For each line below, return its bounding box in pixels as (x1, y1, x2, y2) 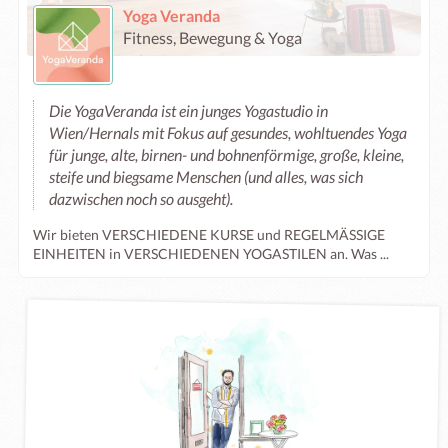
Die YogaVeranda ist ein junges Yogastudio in (49, 101, 328, 120)
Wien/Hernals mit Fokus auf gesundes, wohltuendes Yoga (49, 123, 407, 142)
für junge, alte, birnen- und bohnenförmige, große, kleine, (49, 145, 404, 164)
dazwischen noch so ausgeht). (49, 189, 233, 208)
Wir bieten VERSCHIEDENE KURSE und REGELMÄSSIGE (33, 226, 385, 243)
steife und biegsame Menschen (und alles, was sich (49, 167, 363, 186)
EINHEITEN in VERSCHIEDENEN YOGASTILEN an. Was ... (33, 245, 389, 262)
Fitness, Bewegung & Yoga (123, 28, 302, 47)
